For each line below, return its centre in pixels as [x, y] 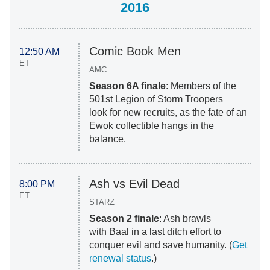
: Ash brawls [185, 219]
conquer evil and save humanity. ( [160, 245]
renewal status [120, 259]
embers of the [207, 86]
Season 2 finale [124, 219]
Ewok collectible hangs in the [151, 126]
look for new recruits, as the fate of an [168, 113]
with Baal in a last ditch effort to [155, 232]
